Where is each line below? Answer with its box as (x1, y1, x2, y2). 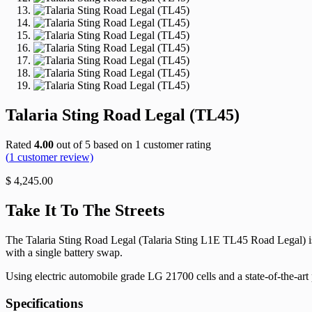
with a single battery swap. (6, 246, 123, 258)
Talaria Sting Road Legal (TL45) (6, 106, 240, 125)
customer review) (15, 150, 93, 163)
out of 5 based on (54, 138, 135, 150)
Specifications (6, 295, 83, 311)
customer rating (141, 138, 211, 150)
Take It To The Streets (6, 201, 164, 219)
